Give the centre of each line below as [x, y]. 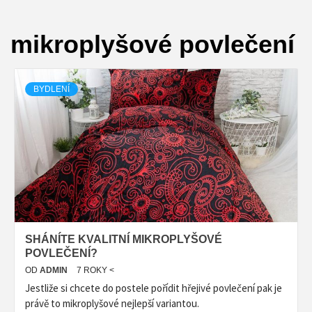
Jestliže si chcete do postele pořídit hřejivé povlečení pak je [154, 288]
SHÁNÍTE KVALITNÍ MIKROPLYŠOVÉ [124, 239]
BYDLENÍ [52, 89]
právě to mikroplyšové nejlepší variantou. [112, 303]
